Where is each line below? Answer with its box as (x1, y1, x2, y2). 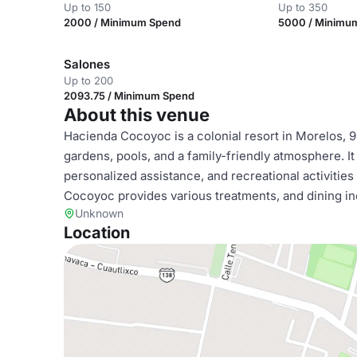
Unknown (75, 206, 124, 220)
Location (64, 223, 130, 242)
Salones (64, 57, 110, 72)
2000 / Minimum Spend (64, 16, 181, 29)
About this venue (64, 104, 210, 125)
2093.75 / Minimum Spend (64, 89, 194, 102)
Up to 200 (64, 74, 113, 87)
